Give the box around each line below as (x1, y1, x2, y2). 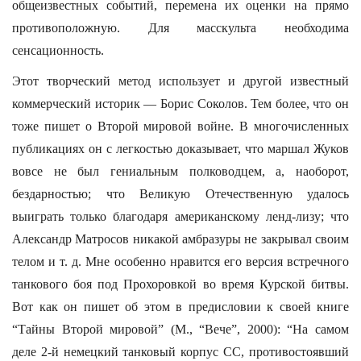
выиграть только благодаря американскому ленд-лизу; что (12, 210, 349, 223)
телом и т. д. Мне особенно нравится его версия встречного (12, 255, 349, 268)
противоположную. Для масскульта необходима (12, 21, 349, 35)
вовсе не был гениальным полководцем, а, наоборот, (12, 164, 349, 178)
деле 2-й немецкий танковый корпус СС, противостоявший (12, 345, 349, 359)
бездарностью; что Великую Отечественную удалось (12, 187, 349, 201)
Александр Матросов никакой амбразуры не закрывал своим (12, 232, 349, 246)
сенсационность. (12, 44, 104, 57)
